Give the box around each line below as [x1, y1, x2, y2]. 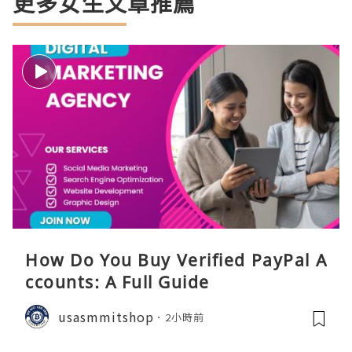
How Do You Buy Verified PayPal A [25, 249, 327, 272]
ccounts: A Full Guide [25, 271, 210, 294]
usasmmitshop [58, 306, 154, 326]
